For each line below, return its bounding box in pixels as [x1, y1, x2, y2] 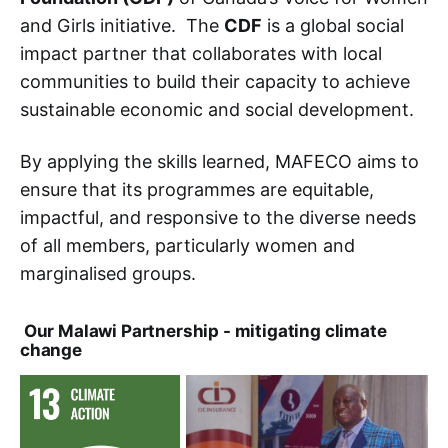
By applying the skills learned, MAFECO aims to [20, 151, 419, 173]
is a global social [262, 15, 404, 37]
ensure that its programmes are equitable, [20, 179, 374, 201]
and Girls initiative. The [20, 15, 224, 37]
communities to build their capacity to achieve [20, 71, 410, 93]
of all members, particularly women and [20, 235, 355, 257]
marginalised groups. [20, 263, 206, 285]
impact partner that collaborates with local [20, 43, 382, 65]
